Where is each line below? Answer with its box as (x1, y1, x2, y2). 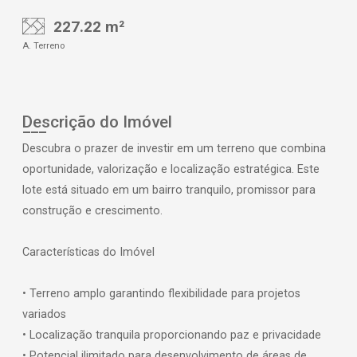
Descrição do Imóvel (22, 112, 172, 131)
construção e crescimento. (22, 203, 163, 218)
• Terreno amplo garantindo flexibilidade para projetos (22, 286, 300, 300)
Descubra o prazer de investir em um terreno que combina (22, 141, 326, 155)
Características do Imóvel (22, 245, 155, 259)
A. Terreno (22, 40, 65, 51)
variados (22, 307, 66, 321)
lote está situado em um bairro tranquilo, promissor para (22, 182, 316, 197)
